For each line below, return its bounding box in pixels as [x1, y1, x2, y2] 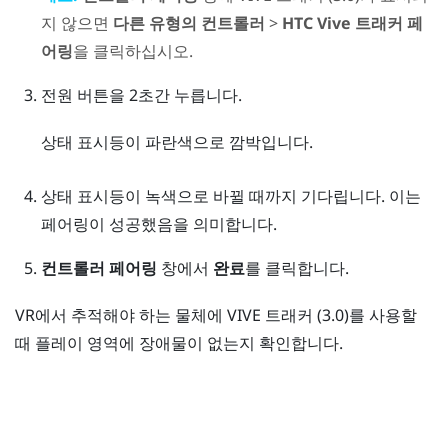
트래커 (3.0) [265, 304, 349, 327]
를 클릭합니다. [244, 256, 349, 279]
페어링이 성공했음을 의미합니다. [40, 212, 277, 235]
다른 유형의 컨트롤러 [112, 12, 269, 35]
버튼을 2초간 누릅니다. [72, 84, 242, 107]
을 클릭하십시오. [72, 40, 193, 63]
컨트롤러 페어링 [40, 256, 157, 279]
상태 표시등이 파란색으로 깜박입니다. [40, 131, 313, 154]
